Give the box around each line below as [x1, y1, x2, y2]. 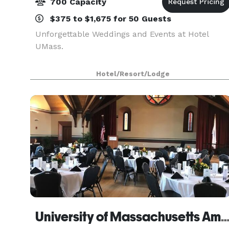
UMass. [35, 41, 63, 51]
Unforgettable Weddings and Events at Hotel [35, 29, 209, 39]
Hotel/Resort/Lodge [96, 70, 170, 78]
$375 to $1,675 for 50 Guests [48, 14, 171, 24]
